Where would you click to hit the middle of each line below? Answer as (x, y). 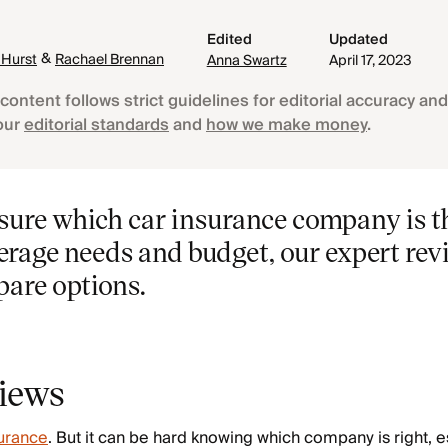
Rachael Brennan (109, 60)
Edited (229, 40)
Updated (359, 40)
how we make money (286, 125)
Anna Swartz (246, 61)
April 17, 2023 (371, 61)
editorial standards (96, 125)
